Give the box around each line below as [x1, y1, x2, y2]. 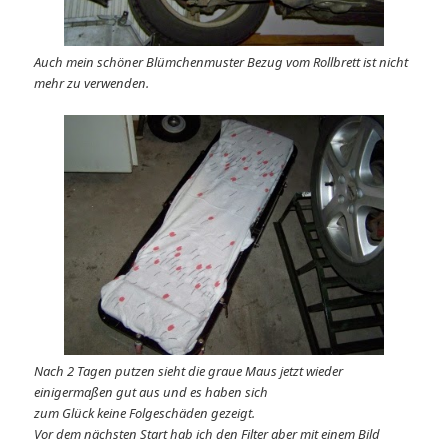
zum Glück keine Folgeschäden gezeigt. [34, 403, 256, 422]
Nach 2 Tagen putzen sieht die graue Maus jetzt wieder [34, 361, 344, 380]
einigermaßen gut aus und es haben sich [34, 382, 269, 401]
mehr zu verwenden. [34, 73, 150, 92]
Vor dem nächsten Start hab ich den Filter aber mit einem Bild [34, 424, 381, 443]
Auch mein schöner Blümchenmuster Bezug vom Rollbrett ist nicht [34, 52, 409, 71]
